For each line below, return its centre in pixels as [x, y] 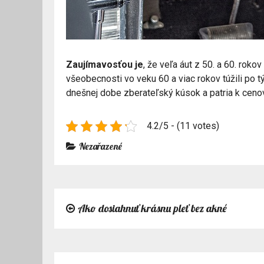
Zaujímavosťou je [105, 64]
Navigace [105, 214]
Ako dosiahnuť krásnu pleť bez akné [152, 208]
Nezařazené [100, 146]
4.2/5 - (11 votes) [183, 126]
